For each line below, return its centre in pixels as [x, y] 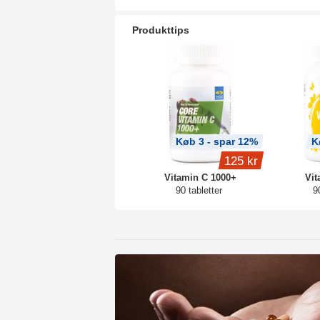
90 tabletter [199, 190]
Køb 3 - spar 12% [217, 141]
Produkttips [161, 30]
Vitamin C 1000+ [200, 177]
